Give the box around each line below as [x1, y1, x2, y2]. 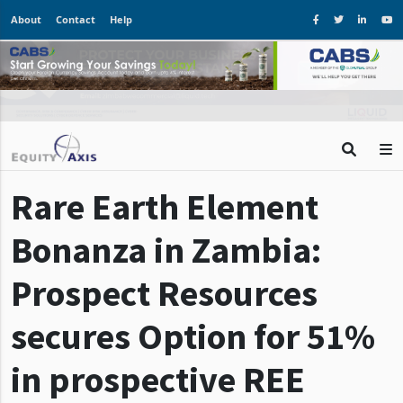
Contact [56, 13, 95, 26]
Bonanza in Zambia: [11, 227, 321, 273]
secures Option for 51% [11, 313, 375, 359]
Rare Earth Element [11, 184, 318, 229]
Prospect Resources [11, 270, 318, 316]
